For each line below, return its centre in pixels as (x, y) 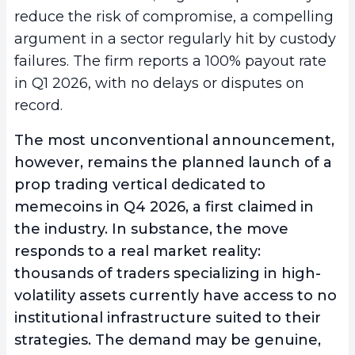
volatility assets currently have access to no (176, 296)
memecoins (58, 207)
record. (38, 106)
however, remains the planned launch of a (173, 163)
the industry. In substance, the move (151, 229)
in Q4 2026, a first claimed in (208, 207)
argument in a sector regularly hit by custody (175, 39)
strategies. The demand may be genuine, (168, 340)
